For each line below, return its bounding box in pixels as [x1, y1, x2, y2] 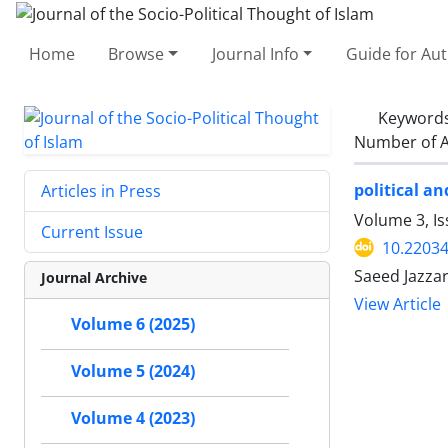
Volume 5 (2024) [71, 360, 195, 382]
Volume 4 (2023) [71, 407, 195, 429]
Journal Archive [41, 267, 147, 287]
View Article [354, 293, 441, 315]
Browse [108, 42, 165, 65]
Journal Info [211, 42, 299, 65]
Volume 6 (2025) [71, 313, 195, 335]
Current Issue [41, 220, 143, 243]
